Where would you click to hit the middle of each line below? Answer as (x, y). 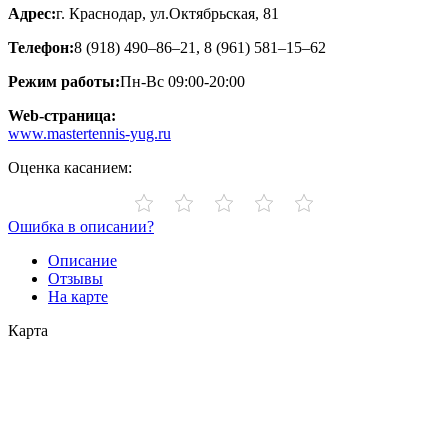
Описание (82, 260)
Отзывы (75, 278)
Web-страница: (62, 115)
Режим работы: (64, 81)
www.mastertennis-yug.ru (89, 133)
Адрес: (32, 13)
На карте (78, 296)
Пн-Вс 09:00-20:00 (182, 81)
